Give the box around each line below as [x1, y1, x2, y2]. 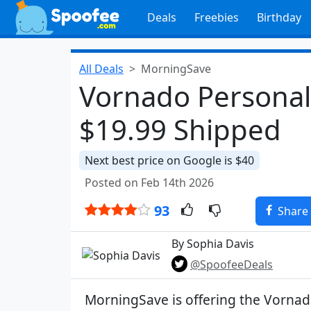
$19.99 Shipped [79, 110, 281, 149]
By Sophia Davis [171, 236, 254, 251]
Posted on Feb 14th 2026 [85, 175, 214, 190]
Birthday [256, 10, 301, 25]
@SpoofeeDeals [190, 257, 273, 272]
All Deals [79, 61, 124, 76]
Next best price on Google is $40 [85, 153, 254, 168]
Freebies [194, 10, 239, 25]
